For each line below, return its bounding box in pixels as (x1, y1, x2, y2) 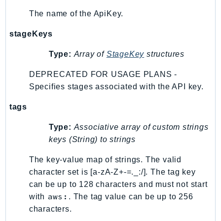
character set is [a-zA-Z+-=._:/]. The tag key (29, 167, 196, 176)
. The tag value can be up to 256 (68, 192, 193, 201)
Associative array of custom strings (74, 122, 209, 131)
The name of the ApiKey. (29, 9, 124, 18)
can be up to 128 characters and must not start (29, 180, 208, 188)
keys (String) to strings (48, 135, 136, 144)
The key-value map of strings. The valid (29, 155, 182, 164)
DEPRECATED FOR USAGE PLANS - (29, 70, 178, 78)
